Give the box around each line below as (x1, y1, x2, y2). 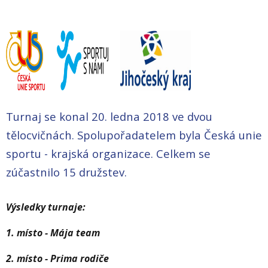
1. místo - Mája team (6, 226, 100, 240)
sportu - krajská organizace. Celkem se (6, 146, 211, 162)
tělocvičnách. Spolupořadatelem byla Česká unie (6, 127, 262, 143)
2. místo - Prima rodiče (6, 252, 109, 266)
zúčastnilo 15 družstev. (6, 165, 127, 180)
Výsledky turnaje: (6, 200, 86, 214)
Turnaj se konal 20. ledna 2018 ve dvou (6, 109, 212, 124)
